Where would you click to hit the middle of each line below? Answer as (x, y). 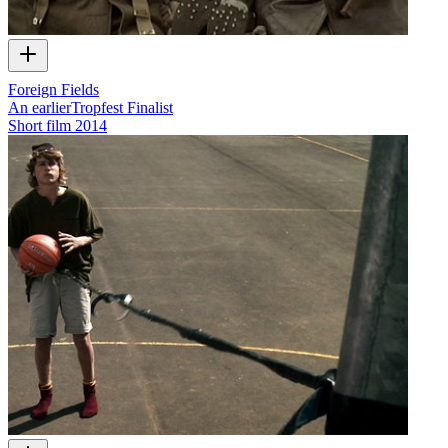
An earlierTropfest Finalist (90, 107)
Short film (39, 125)
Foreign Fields (53, 89)
